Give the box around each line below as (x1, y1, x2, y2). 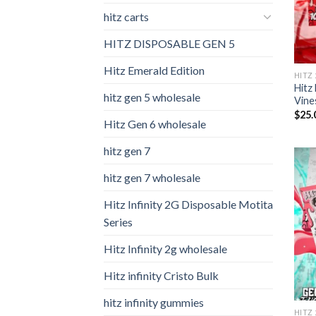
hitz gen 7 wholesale (104, 170, 200, 184)
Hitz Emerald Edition (104, 63, 205, 77)
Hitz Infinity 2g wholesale (104, 241, 227, 255)
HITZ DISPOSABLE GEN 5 (104, 36, 235, 50)
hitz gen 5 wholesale (104, 90, 200, 104)
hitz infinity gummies (104, 295, 204, 309)
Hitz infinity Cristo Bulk (104, 268, 219, 282)
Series (104, 214, 133, 229)
